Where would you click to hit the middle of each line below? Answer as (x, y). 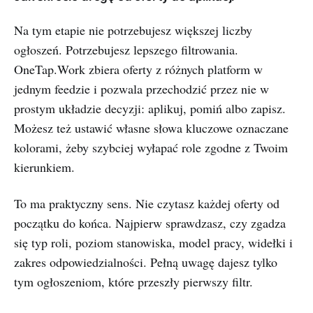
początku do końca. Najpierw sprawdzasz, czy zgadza (150, 223)
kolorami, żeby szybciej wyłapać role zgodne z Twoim (151, 147)
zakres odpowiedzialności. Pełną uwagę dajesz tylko (146, 262)
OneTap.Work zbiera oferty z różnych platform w (138, 69)
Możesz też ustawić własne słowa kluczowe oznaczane (151, 128)
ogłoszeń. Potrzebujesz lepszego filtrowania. (126, 50)
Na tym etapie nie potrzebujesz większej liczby (133, 30)
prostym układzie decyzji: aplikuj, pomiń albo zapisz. (150, 108)
